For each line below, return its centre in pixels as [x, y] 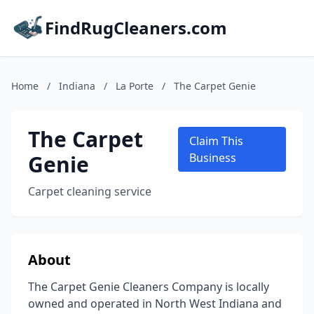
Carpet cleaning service [90, 191]
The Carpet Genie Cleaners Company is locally [149, 287]
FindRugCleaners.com [136, 28]
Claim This [216, 141]
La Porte [135, 86]
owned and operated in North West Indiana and [155, 303]
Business [212, 158]
